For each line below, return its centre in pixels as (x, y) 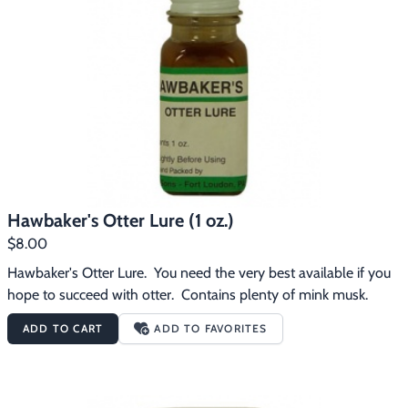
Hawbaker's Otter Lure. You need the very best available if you (199, 273)
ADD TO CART (63, 328)
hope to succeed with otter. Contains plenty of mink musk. (188, 295)
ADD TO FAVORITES (211, 328)
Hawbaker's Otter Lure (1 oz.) (121, 220)
